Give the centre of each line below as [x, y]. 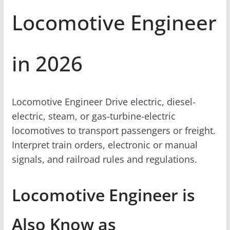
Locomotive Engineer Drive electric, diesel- [103, 101]
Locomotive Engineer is [103, 195]
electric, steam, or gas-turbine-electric [93, 116]
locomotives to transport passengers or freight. [113, 130]
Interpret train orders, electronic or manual [104, 145]
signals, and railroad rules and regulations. [104, 159]
